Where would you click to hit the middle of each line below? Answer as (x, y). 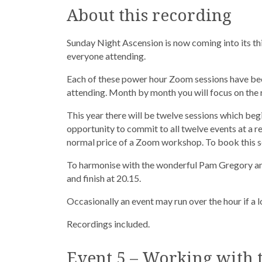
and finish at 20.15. (104, 178)
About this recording (149, 15)
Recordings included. (108, 223)
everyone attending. (106, 56)
